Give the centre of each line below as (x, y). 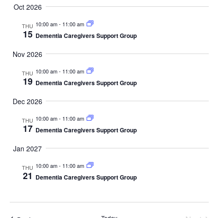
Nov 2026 (27, 54)
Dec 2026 (27, 101)
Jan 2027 (27, 148)
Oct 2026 (27, 7)
